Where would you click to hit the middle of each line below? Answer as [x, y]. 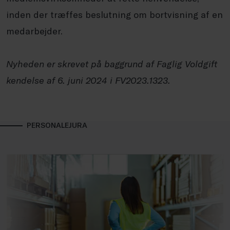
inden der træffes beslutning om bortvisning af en [114, 14]
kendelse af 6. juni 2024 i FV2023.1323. [88, 80]
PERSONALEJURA [57, 125]
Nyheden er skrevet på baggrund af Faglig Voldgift [112, 63]
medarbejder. [34, 31]
